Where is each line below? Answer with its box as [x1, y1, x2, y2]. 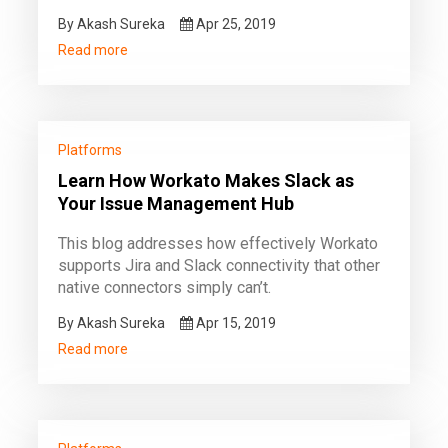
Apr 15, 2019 [193, 315, 276, 331]
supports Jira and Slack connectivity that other [58, 256, 380, 275]
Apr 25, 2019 [193, 16, 276, 32]
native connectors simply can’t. [58, 278, 271, 297]
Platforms [58, 142, 122, 158]
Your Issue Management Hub [58, 193, 294, 214]
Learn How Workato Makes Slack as [58, 170, 354, 191]
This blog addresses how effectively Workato [58, 234, 378, 253]
